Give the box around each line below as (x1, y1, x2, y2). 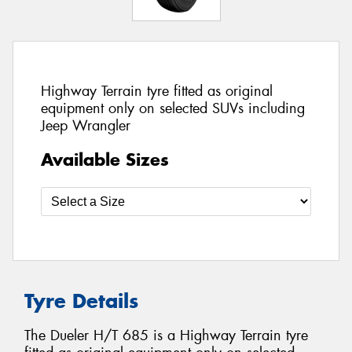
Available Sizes (41, 148, 169, 170)
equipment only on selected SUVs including (41, 99, 305, 119)
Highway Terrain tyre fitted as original (41, 82, 273, 101)
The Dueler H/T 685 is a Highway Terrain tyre (24, 326, 308, 346)
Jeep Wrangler (41, 116, 130, 136)
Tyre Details (24, 288, 138, 313)
